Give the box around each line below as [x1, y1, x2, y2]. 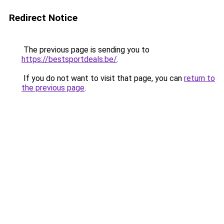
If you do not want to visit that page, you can [21, 73, 184, 83]
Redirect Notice [9, 12, 77, 23]
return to [184, 73, 215, 83]
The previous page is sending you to [21, 45, 149, 54]
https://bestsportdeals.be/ [21, 54, 117, 64]
